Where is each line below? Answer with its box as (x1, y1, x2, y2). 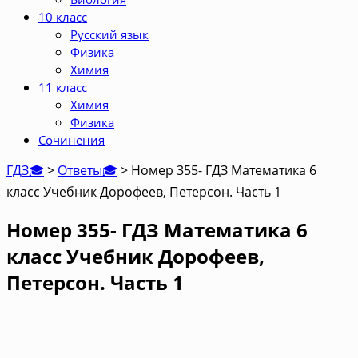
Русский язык (70, 26, 149, 42)
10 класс (38, 9, 87, 25)
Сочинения (38, 132, 105, 148)
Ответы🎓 (58, 161, 117, 179)
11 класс (38, 79, 87, 95)
